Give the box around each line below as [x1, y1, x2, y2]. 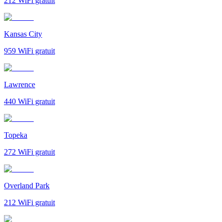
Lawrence [4, 80, 35, 89]
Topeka [4, 130, 27, 139]
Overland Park [4, 181, 50, 190]
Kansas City [4, 29, 42, 38]
